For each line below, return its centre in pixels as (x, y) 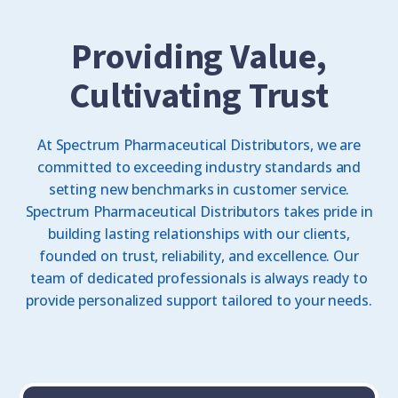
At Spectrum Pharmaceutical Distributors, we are (199, 145)
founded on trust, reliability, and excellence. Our (199, 256)
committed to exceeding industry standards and (199, 167)
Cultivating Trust (199, 97)
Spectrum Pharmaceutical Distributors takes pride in (199, 212)
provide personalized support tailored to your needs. (199, 301)
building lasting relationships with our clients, (199, 234)
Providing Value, (199, 58)
